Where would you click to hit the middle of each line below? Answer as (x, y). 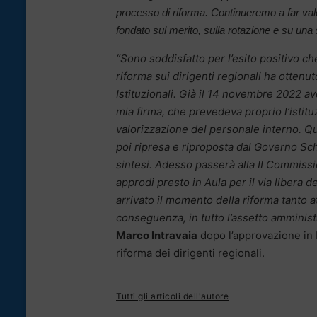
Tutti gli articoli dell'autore (172, 296)
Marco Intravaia (157, 235)
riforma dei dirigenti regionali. (190, 253)
